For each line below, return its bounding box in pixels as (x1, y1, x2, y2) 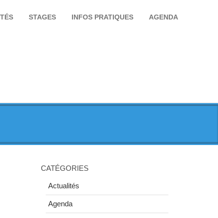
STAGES (29, 13, 56, 21)
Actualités (48, 182, 79, 190)
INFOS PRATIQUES (72, 13, 133, 21)
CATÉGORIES (40, 164, 89, 173)
